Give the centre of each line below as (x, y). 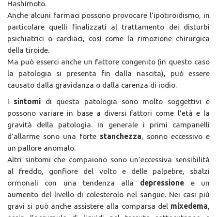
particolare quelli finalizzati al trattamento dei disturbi (108, 27)
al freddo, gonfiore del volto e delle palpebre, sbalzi (108, 171)
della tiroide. (28, 50)
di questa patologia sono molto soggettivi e (127, 101)
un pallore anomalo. (41, 148)
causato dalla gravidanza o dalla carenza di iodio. (92, 85)
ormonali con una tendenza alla (74, 183)
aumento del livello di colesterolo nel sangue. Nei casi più (108, 194)
